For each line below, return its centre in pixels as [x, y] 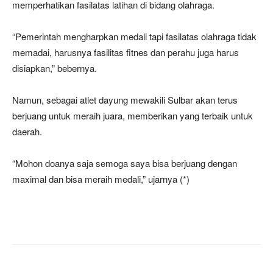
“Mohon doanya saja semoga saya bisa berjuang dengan [125, 163]
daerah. [27, 131]
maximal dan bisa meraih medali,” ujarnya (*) [101, 179]
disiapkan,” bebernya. [55, 68]
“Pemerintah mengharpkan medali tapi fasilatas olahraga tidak [134, 36]
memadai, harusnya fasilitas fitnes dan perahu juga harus [126, 52]
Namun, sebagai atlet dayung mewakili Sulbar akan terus [125, 99]
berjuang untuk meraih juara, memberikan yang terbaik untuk [133, 115]
